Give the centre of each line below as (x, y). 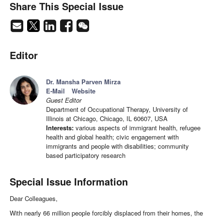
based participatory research (86, 155)
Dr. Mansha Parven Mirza (83, 82)
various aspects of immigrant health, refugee (137, 128)
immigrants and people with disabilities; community (117, 146)
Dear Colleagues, (34, 199)
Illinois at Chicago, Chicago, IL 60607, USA (107, 119)
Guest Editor (64, 100)
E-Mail (55, 91)
